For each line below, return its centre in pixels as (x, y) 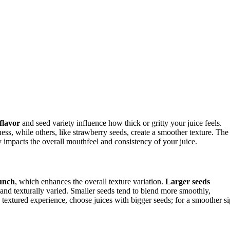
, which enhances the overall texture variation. (90, 182)
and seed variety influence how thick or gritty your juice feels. (121, 123)
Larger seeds (188, 182)
